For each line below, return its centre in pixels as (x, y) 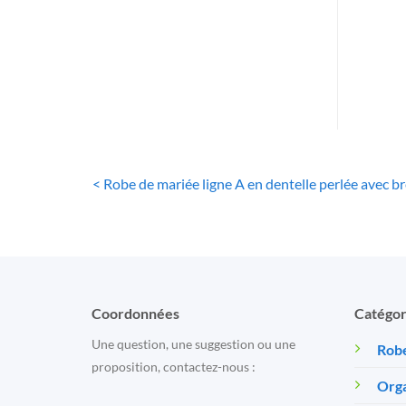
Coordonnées (135, 314)
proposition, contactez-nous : (173, 367)
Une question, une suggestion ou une (193, 344)
